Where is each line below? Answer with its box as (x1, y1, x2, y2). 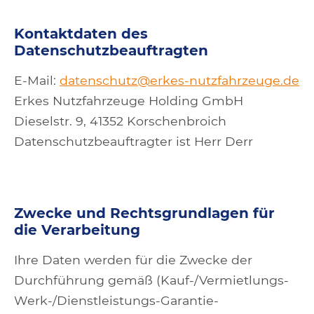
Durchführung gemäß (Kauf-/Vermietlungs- (14, 273, 289, 287)
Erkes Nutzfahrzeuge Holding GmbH (14, 93, 243, 108)
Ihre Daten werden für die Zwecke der (14, 252, 252, 267)
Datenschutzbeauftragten (14, 42, 208, 59)
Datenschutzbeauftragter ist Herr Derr (14, 134, 253, 149)
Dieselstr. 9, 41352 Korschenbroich (14, 114, 226, 128)
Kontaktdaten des (14, 25, 148, 42)
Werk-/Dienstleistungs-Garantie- (14, 293, 219, 308)
